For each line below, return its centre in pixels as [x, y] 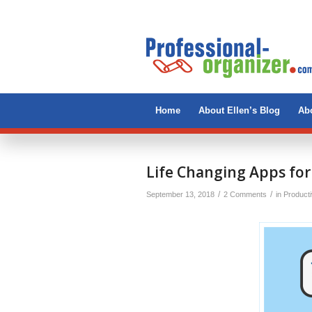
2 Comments [245, 194]
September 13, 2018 [180, 194]
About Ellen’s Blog [239, 110]
